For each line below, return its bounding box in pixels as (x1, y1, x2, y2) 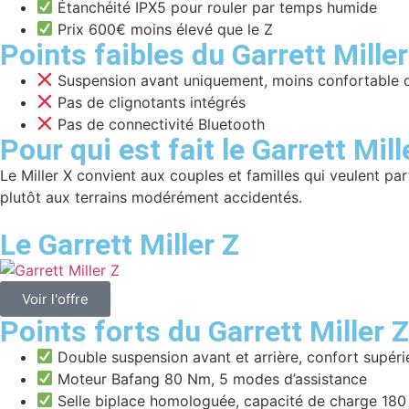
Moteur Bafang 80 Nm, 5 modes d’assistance (53, 369, 368, 388)
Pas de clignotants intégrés (53, 92, 246, 111)
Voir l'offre (22, 289, 89, 308)
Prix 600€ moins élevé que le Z (53, 19, 274, 38)
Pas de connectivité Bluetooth (53, 114, 266, 133)
